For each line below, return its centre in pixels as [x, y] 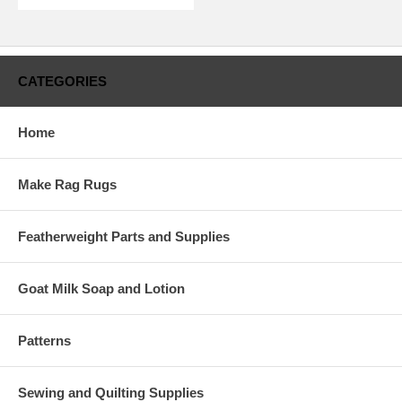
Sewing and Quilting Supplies [111, 392]
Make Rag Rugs [67, 184]
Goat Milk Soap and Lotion [101, 288]
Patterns [44, 340]
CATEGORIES [62, 81]
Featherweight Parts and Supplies [124, 236]
